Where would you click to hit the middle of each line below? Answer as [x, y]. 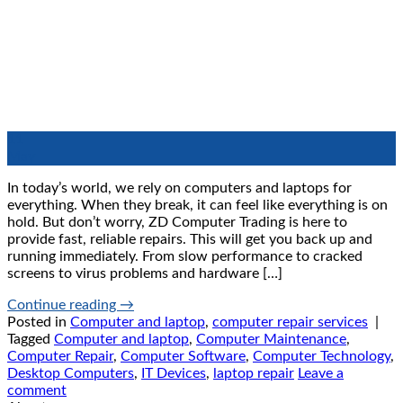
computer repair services [290, 322]
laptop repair [254, 374]
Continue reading [63, 305]
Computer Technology [322, 357]
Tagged [31, 340]
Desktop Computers [71, 374]
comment [37, 391]
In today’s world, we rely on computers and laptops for [179, 188]
